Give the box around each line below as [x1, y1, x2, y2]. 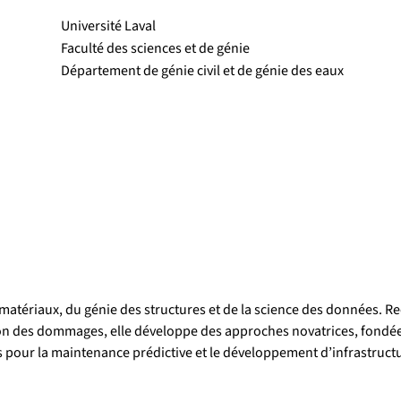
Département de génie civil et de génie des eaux [61, 61, 345, 81]
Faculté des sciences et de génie [61, 38, 251, 59]
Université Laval [61, 16, 157, 37]
